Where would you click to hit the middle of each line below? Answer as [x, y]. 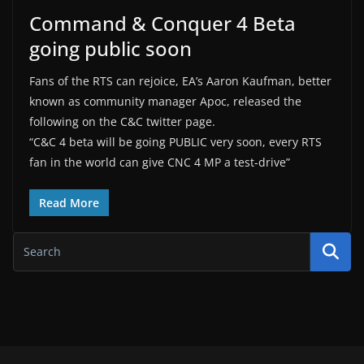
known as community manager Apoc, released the [165, 101]
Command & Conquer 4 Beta [162, 23]
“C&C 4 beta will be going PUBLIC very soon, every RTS [175, 141]
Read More [69, 202]
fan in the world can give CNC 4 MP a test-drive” [160, 162]
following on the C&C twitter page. [122, 121]
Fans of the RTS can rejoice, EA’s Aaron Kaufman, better [180, 80]
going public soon [110, 48]
